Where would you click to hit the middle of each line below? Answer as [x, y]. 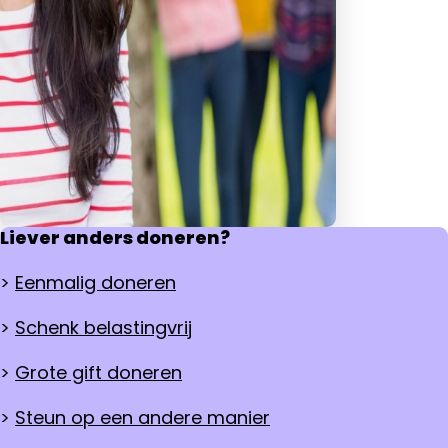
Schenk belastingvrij [103, 328]
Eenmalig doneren [95, 283]
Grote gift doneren [98, 373]
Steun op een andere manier [142, 418]
